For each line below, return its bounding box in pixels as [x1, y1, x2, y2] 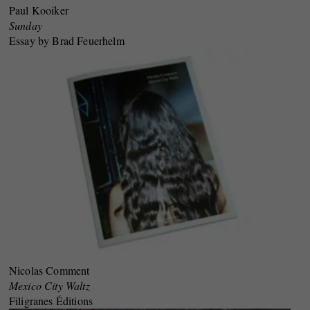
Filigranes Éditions [8, 293, 93, 308]
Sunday [8, 17, 42, 33]
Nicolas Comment [8, 262, 90, 277]
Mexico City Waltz [8, 277, 90, 293]
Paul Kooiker [8, 2, 69, 17]
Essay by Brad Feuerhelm [8, 33, 125, 48]
